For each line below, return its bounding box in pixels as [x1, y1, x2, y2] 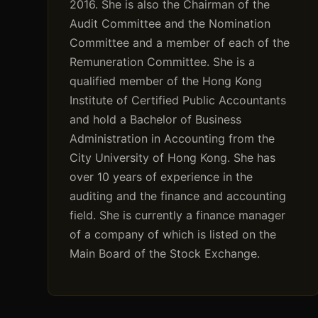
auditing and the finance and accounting [70, 189, 287, 204]
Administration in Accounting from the [70, 131, 275, 146]
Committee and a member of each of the [70, 35, 290, 50]
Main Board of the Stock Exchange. [70, 246, 261, 261]
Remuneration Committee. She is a [70, 55, 256, 70]
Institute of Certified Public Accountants [70, 93, 287, 108]
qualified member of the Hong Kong [70, 74, 263, 89]
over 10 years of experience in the [70, 170, 253, 185]
